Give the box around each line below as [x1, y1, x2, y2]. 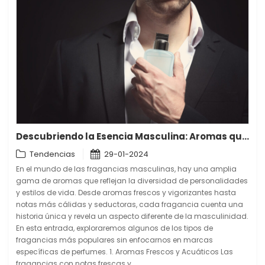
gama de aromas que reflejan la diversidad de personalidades [16, 176, 248, 186]
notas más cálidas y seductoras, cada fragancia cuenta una [16, 199, 243, 210]
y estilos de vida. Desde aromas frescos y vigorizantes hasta [16, 188, 236, 198]
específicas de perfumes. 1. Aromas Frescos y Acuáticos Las [16, 247, 233, 257]
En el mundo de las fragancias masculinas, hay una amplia [16, 164, 237, 174]
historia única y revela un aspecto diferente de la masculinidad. [16, 211, 248, 222]
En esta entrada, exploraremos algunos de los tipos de [16, 223, 213, 234]
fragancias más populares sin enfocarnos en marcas [16, 235, 213, 245]
